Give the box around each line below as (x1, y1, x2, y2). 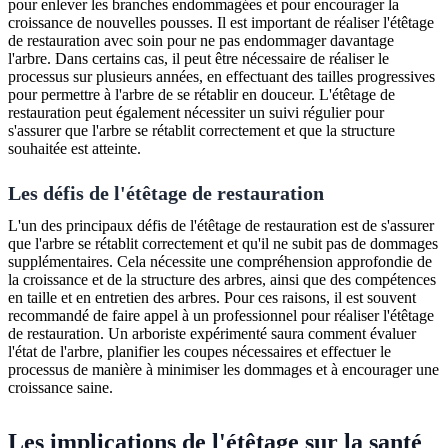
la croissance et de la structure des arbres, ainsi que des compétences (8, 270, 436, 288)
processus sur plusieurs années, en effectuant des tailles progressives (8, 67, 435, 85)
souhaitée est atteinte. (8, 139, 141, 157)
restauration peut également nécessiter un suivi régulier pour (8, 103, 384, 121)
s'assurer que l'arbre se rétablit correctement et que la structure (8, 121, 395, 139)
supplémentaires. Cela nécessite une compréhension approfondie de (8, 252, 432, 270)
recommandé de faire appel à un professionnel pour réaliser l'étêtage (8, 306, 434, 324)
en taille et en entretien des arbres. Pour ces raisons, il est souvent (8, 288, 416, 306)
